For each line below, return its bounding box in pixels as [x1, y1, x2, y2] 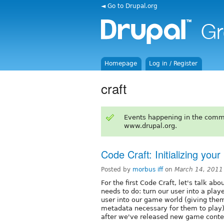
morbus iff [132, 165, 163, 173]
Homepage [104, 60, 137, 67]
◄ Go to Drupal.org [101, 2, 157, 9]
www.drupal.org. [123, 121, 177, 129]
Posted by [101, 165, 132, 173]
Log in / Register [149, 60, 198, 67]
